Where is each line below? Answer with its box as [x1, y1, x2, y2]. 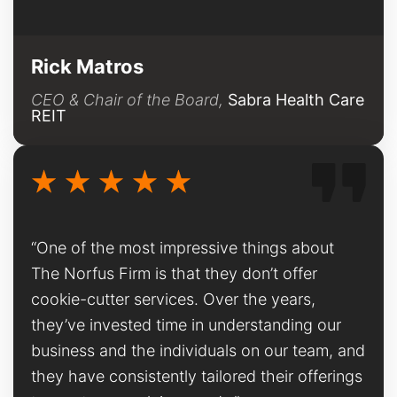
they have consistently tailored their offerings [31, 366, 362, 385]
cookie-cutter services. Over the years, [31, 289, 315, 308]
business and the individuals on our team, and [31, 340, 365, 360]
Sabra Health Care [228, 90, 364, 109]
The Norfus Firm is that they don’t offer [31, 263, 317, 283]
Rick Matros [31, 54, 144, 78]
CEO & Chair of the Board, [31, 90, 228, 109]
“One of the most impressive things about [31, 237, 334, 257]
